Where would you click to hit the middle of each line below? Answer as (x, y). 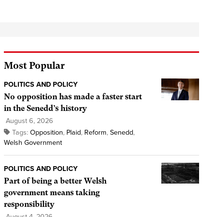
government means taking (52, 193)
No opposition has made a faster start (73, 97)
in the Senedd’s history (45, 108)
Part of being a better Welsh (55, 181)
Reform (95, 133)
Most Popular (34, 66)
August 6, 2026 (28, 121)
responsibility (29, 204)
